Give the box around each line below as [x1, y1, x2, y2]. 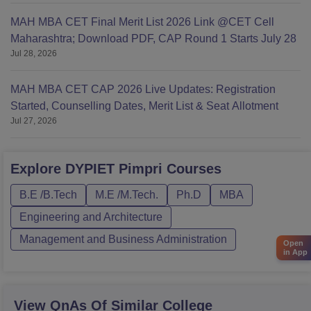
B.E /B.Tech [19, 189, 77, 201]
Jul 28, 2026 [10, 49, 57, 59]
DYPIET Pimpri [65, 161, 162, 177]
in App [283, 248, 308, 257]
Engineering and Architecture [19, 211, 162, 224]
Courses [162, 161, 221, 177]
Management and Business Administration [19, 233, 227, 246]
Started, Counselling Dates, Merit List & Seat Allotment [10, 100, 278, 112]
